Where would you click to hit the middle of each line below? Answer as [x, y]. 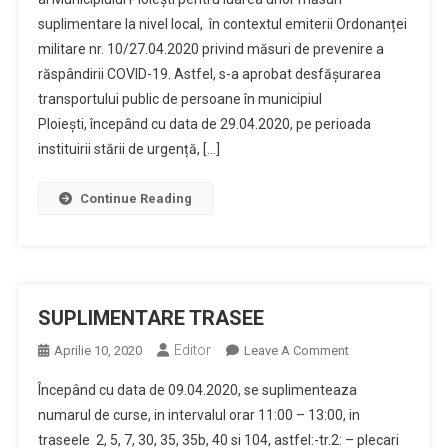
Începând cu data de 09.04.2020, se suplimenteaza [197, 390]
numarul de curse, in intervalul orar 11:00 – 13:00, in [198, 415]
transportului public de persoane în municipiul [179, 99]
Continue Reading [135, 198]
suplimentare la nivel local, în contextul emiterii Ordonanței [222, 24]
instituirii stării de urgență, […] [128, 149]
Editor [192, 350]
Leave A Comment [296, 350]
